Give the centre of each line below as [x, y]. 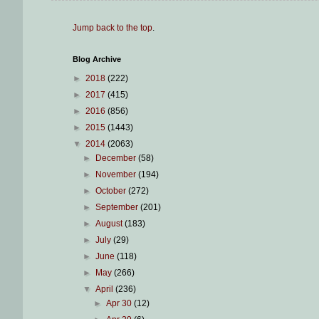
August [110, 224]
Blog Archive [97, 59]
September [118, 207]
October [112, 191]
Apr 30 [120, 303]
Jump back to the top [113, 28]
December [117, 158]
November [117, 174]
